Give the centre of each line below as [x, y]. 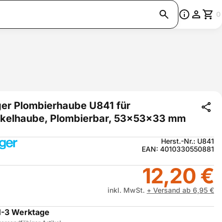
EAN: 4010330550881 [178, 149]
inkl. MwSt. [127, 190]
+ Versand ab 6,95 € [180, 190]
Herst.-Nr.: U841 [188, 141]
